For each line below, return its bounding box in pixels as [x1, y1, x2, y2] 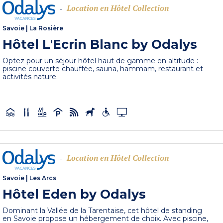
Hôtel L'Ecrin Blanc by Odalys [2, 37, 198, 52]
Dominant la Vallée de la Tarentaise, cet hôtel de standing [2, 206, 203, 215]
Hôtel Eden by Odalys [2, 186, 146, 202]
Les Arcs [29, 174, 57, 182]
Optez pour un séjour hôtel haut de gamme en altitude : [2, 56, 199, 65]
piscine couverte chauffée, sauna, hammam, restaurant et [2, 64, 204, 73]
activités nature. [2, 72, 58, 81]
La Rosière [29, 24, 64, 32]
